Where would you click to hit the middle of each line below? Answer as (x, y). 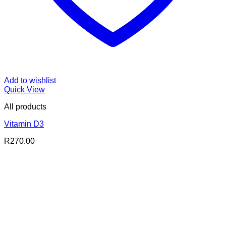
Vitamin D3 (24, 124)
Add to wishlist (30, 80)
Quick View (24, 89)
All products (25, 106)
